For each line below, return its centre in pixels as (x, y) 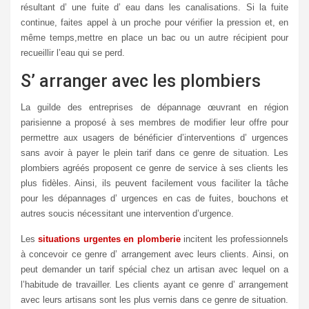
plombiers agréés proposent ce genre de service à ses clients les (154, 168)
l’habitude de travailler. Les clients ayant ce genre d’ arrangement (154, 285)
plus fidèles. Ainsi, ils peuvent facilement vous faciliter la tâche (154, 183)
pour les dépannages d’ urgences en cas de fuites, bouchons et (154, 198)
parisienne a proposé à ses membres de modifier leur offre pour (154, 122)
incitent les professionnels (235, 239)
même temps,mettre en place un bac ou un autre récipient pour (154, 38)
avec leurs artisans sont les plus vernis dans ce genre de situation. (154, 300)
